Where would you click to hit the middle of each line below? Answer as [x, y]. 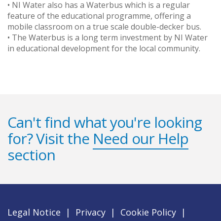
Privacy [91, 212]
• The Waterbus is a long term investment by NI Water [108, 37]
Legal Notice [34, 212]
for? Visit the [50, 138]
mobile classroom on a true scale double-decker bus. [104, 26]
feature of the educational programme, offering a [99, 16]
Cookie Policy [148, 212]
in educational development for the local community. [104, 48]
